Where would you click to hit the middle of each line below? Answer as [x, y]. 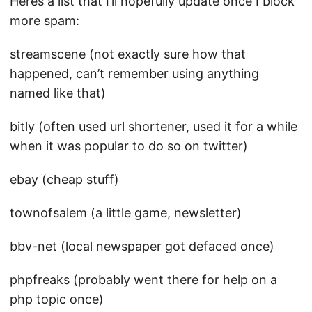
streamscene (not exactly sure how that [128, 54]
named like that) [58, 93]
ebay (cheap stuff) [64, 179]
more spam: [45, 21]
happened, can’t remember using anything [134, 73]
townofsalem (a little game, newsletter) [126, 213]
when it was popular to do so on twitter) [129, 146]
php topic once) [57, 299]
